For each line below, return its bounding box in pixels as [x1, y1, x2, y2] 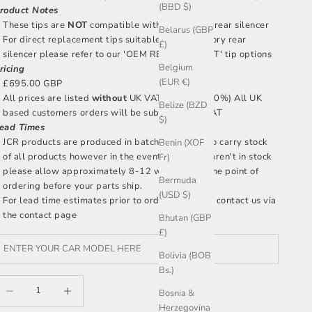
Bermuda [159, 174, 196, 187]
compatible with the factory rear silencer [87, 18, 270, 31]
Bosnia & [159, 287, 194, 300]
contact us [216, 194, 261, 207]
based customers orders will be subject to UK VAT [3, 106, 223, 119]
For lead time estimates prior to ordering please [3, 194, 217, 207]
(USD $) [159, 189, 191, 202]
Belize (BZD [159, 99, 208, 112]
